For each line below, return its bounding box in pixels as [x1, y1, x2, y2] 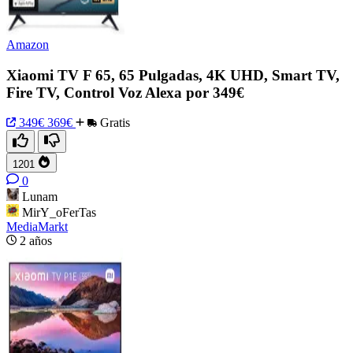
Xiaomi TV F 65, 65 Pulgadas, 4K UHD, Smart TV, [6, 66, 340, 84]
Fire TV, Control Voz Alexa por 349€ [6, 84, 244, 101]
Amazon [6, 38, 49, 51]
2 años [20, 234, 52, 248]
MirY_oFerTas [22, 206, 96, 220]
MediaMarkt [6, 220, 68, 234]
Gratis [97, 116, 130, 130]
